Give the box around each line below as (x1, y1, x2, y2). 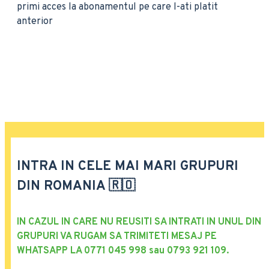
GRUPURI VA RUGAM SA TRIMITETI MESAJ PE (17, 231, 217, 243)
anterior (17, 16, 53, 28)
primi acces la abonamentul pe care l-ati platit (17, 1, 218, 13)
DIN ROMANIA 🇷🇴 (17, 178, 135, 195)
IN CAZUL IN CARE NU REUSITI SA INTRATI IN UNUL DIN (17, 216, 261, 228)
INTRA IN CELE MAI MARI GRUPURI (17, 159, 238, 175)
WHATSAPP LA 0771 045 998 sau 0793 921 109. (17, 245, 229, 257)
